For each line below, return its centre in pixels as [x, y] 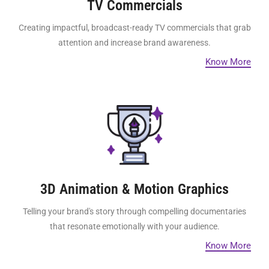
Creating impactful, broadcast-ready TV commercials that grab [134, 28]
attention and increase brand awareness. [134, 43]
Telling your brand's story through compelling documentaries [134, 212]
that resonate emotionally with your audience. [134, 227]
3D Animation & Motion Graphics [134, 189]
